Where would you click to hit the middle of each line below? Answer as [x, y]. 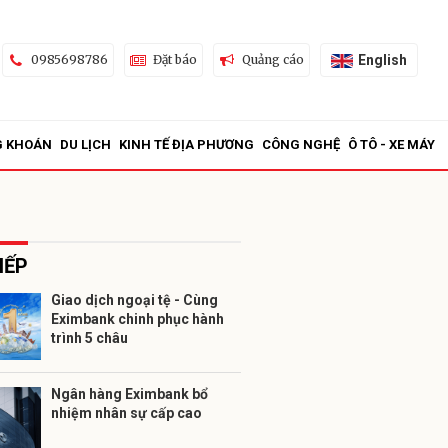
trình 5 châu [89, 338]
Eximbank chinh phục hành [137, 319]
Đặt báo [174, 59]
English [382, 59]
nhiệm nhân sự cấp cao [126, 413]
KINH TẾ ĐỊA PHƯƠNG [186, 144]
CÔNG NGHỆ [301, 144]
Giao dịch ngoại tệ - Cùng [134, 300]
